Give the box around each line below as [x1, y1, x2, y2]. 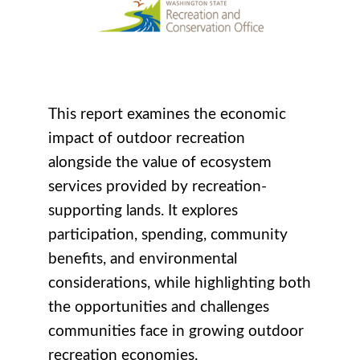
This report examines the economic [48, 106, 286, 122]
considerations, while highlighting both [48, 275, 311, 291]
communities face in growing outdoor [48, 323, 304, 339]
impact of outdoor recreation [48, 130, 245, 146]
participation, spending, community [48, 227, 288, 243]
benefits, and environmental [48, 251, 237, 267]
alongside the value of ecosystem [48, 154, 272, 170]
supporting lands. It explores [48, 202, 238, 219]
